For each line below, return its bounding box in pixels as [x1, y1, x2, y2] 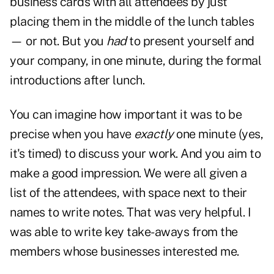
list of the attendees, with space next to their [10, 185, 247, 201]
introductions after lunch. [10, 73, 144, 88]
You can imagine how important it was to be [10, 107, 242, 122]
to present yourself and [126, 34, 254, 49]
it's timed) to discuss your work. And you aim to [10, 146, 261, 161]
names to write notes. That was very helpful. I [10, 205, 251, 220]
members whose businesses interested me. [10, 244, 239, 259]
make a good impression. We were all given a [10, 166, 247, 181]
